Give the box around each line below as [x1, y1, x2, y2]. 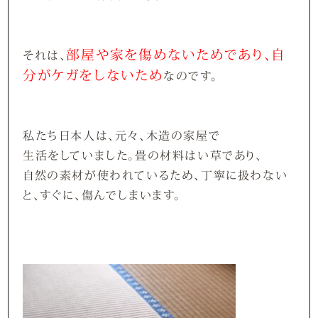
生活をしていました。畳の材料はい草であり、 [23, 147, 263, 163]
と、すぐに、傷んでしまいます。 [23, 187, 182, 203]
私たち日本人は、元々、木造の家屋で [23, 127, 221, 143]
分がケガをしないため [23, 65, 164, 84]
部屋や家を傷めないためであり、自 [66, 45, 287, 64]
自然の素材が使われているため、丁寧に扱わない [23, 167, 288, 183]
